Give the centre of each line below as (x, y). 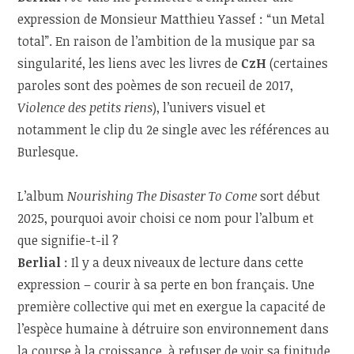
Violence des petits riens (85, 108)
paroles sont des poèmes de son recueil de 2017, (156, 86)
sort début (289, 196)
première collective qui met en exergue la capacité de (172, 307)
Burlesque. (48, 152)
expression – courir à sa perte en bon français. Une (166, 285)
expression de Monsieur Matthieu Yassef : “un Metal (171, 19)
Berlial (40, 263)
